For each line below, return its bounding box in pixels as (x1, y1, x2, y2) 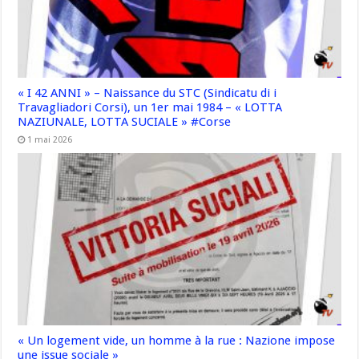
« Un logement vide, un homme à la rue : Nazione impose (18, 333, 336, 349)
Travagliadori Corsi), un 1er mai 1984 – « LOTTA (18, 100, 283, 115)
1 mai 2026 (27, 135, 73, 146)
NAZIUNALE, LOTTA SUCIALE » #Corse (18, 115, 232, 130)
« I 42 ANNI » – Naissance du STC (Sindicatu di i (18, 86, 277, 101)
